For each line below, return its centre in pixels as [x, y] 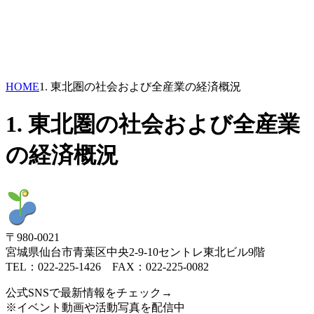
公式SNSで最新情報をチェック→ [89, 292]
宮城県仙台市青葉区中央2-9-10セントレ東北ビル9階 [135, 252]
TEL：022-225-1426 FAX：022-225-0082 [107, 266]
